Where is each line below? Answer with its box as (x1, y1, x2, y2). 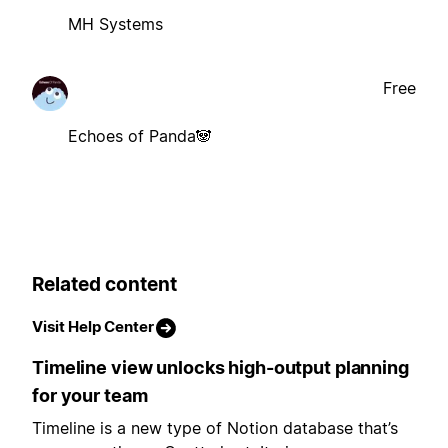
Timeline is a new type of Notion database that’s (32, 418, 398, 439)
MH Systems (68, 13, 163, 34)
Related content (32, 272, 177, 296)
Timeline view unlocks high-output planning (32, 357, 409, 379)
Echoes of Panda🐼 (68, 125, 212, 146)
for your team (32, 385, 148, 407)
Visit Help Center (32, 317, 154, 337)
